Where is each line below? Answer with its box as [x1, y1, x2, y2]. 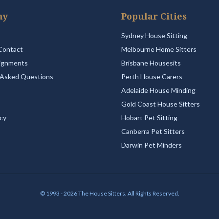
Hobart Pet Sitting [121, 113, 177, 122]
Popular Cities [121, 10, 187, 22]
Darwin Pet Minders [121, 141, 182, 149]
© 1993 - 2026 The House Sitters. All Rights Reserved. [40, 190, 179, 197]
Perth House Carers [121, 72, 182, 81]
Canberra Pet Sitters [121, 127, 185, 135]
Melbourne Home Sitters [121, 45, 197, 53]
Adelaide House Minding [121, 86, 196, 94]
